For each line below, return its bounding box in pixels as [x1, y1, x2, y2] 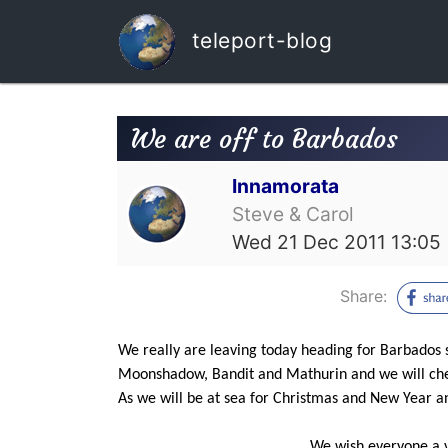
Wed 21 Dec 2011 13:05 [232, 229, 442, 254]
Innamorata [232, 173, 340, 198]
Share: [340, 285, 392, 306]
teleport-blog [185, 27, 332, 53]
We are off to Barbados [129, 122, 398, 155]
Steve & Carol [232, 201, 355, 226]
